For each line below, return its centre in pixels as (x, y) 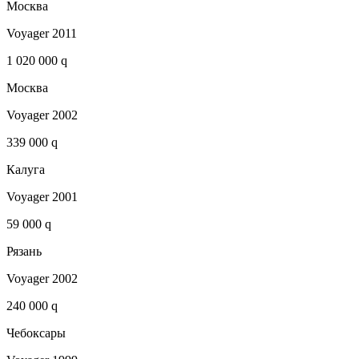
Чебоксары (36, 333)
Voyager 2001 (42, 197)
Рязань (24, 252)
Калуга (26, 170)
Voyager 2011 (42, 34)
